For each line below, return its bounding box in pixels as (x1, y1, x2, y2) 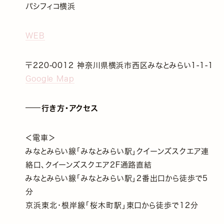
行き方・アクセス (41, 104, 98, 112)
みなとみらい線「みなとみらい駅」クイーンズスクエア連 (25, 147, 209, 155)
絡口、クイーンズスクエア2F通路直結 (25, 161, 152, 169)
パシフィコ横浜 (25, 2, 76, 10)
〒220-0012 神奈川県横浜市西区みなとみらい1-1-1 (25, 61, 213, 69)
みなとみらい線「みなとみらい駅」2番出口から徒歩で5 (25, 174, 208, 182)
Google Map (25, 75, 74, 83)
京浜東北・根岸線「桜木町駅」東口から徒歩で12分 (25, 201, 198, 209)
